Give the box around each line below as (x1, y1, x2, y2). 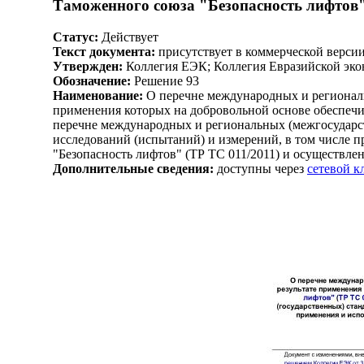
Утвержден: (53, 58, 123, 73)
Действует (98, 29, 158, 44)
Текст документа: (53, 44, 155, 58)
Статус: (53, 29, 98, 44)
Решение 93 (131, 73, 199, 88)
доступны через (214, 161, 307, 175)
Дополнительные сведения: (53, 161, 214, 175)
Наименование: (53, 88, 143, 102)
